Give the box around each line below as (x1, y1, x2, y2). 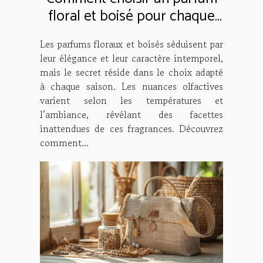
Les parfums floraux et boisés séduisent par (40, 36, 223, 51)
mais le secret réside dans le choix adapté (40, 65, 223, 79)
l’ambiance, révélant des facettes (40, 107, 223, 122)
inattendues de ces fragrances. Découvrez (40, 121, 223, 136)
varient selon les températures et (40, 93, 223, 107)
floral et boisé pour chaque (48, 4, 215, 29)
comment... (40, 135, 89, 150)
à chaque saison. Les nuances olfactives (40, 79, 223, 93)
